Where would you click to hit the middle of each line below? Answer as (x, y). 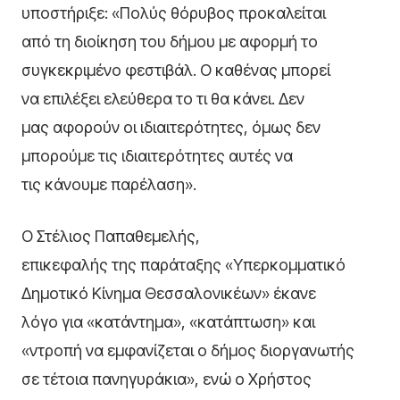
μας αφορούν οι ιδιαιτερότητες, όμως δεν (171, 128)
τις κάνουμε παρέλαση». (109, 185)
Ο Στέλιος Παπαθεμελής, (111, 237)
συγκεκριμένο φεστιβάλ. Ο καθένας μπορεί (176, 71)
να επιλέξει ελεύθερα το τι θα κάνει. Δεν (163, 99)
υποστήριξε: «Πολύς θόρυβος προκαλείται (174, 13)
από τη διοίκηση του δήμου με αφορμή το (170, 42)
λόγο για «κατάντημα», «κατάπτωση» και (168, 322)
